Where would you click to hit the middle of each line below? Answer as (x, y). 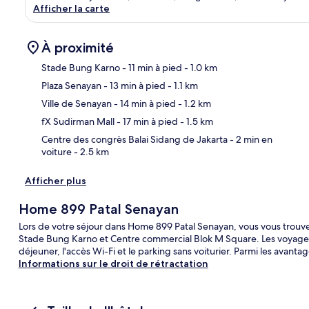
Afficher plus (56, 180)
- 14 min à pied (144, 103)
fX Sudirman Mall (78, 121)
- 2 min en (250, 139)
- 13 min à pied (133, 85)
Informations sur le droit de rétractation (113, 263)
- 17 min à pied (146, 121)
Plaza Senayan (71, 85)
